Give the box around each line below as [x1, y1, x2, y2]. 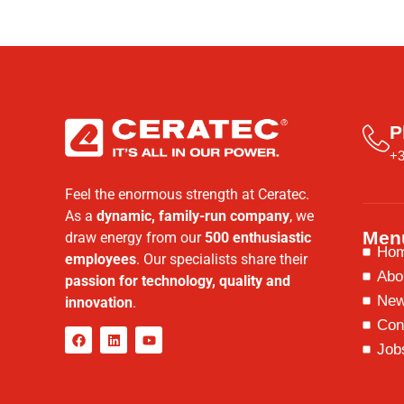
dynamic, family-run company [96, 207, 289, 225]
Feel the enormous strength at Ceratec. [65, 185, 309, 203]
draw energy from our [65, 228, 205, 246]
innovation [65, 293, 133, 311]
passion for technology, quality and [65, 271, 290, 289]
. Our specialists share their [136, 250, 308, 268]
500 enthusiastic [205, 228, 311, 246]
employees [65, 250, 136, 268]
